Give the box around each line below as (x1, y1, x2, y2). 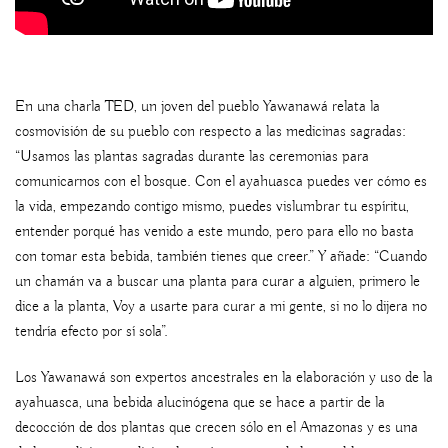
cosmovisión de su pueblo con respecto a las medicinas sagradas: (15, 121, 406, 142)
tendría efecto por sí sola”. (15, 321, 168, 342)
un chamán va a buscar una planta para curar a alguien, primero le (15, 271, 420, 292)
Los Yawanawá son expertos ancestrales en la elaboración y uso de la (15, 367, 433, 388)
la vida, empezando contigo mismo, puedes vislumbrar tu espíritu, (15, 196, 409, 217)
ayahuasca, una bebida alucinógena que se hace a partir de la (15, 392, 385, 413)
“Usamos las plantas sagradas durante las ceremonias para (15, 146, 369, 167)
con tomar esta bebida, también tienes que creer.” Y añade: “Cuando (15, 246, 427, 267)
